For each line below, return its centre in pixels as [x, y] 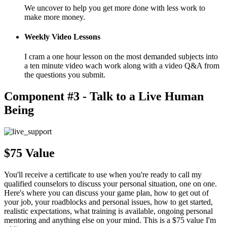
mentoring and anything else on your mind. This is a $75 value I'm [110, 220]
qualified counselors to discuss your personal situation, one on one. [110, 184]
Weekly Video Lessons [62, 37]
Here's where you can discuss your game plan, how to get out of [106, 193]
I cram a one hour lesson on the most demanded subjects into [121, 57]
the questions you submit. [65, 75]
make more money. [55, 17]
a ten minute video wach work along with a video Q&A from [122, 66]
